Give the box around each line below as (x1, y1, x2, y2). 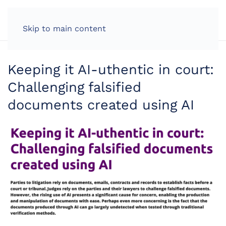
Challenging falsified (8, 79, 141, 95)
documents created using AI (8, 97, 194, 113)
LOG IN (164, 16, 188, 24)
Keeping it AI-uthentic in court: (8, 62, 214, 78)
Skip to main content (23, 24, 106, 33)
